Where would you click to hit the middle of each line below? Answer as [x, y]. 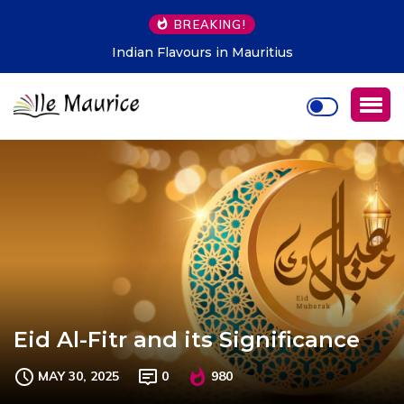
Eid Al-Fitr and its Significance [187, 339]
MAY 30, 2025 [78, 376]
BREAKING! [210, 24]
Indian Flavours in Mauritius [202, 52]
